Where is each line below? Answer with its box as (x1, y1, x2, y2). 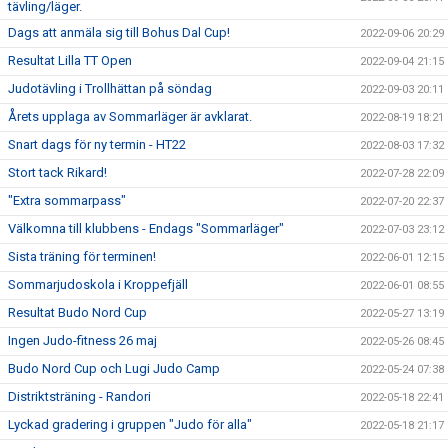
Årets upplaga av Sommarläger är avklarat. (8, 108, 252, 124)
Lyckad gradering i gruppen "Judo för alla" (8, 416, 252, 432)
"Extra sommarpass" (8, 192, 126, 208)
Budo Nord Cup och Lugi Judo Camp (8, 360, 220, 376)
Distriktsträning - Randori (8, 388, 151, 404)
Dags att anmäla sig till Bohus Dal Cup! (8, 24, 230, 40)
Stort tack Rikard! (8, 164, 107, 180)
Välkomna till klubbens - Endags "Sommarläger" (8, 220, 284, 236)
